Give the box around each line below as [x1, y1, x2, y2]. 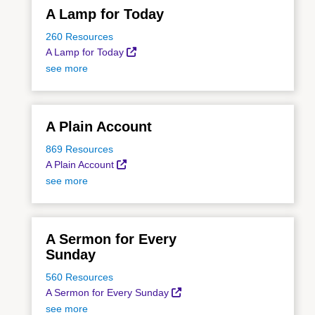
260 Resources [46, 30, 113, 42]
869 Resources [46, 143, 113, 155]
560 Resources [46, 271, 113, 283]
